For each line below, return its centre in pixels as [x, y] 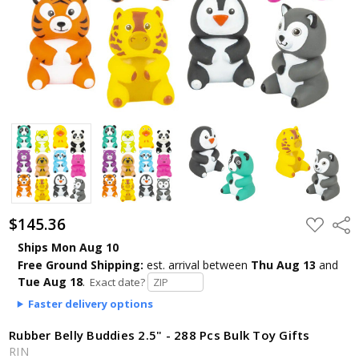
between [226, 264]
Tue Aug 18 [50, 281]
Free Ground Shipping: [80, 264]
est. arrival [173, 264]
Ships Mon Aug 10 [68, 247]
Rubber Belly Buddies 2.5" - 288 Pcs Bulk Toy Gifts [159, 335]
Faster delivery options [91, 303]
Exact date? [116, 282]
